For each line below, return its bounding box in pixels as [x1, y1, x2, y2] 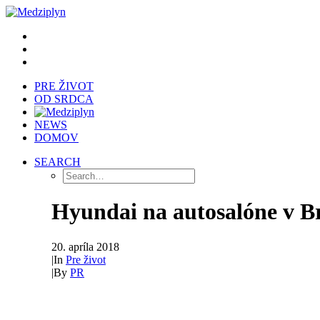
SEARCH [34, 156, 81, 168]
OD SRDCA [34, 93, 94, 105]
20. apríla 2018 [51, 240, 119, 253]
